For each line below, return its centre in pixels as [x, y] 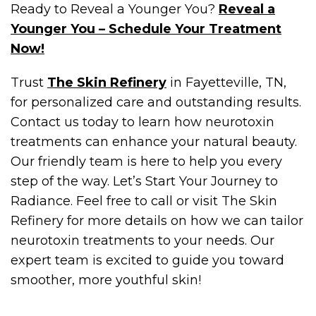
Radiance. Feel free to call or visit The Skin [144, 201]
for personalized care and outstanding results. [156, 102]
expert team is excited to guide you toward [147, 260]
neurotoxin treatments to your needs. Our [142, 240]
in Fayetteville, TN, [226, 82]
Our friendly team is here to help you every [146, 161]
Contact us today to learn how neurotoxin [142, 122]
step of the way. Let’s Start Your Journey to [144, 181]
